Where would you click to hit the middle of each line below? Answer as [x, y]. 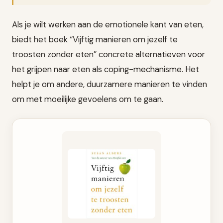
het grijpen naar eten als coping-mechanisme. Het [106, 69]
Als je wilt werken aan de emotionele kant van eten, [108, 25]
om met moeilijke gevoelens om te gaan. [88, 99]
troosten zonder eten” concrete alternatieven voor [109, 55]
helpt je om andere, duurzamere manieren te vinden [110, 84]
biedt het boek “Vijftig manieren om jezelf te [95, 40]
